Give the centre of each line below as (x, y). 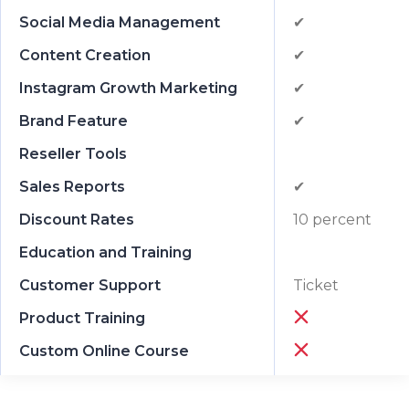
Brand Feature (73, 121)
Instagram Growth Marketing (128, 88)
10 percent (332, 219)
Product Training (82, 318)
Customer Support (90, 285)
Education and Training (105, 252)
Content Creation (85, 55)
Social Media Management (120, 22)
